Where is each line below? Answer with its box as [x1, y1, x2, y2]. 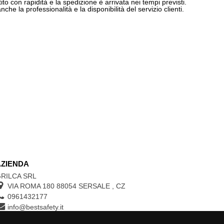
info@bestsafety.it [7, 203, 63, 211]
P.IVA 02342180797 [7, 213, 69, 221]
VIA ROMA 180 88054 [7, 182, 76, 190]
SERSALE [78, 182, 112, 190]
